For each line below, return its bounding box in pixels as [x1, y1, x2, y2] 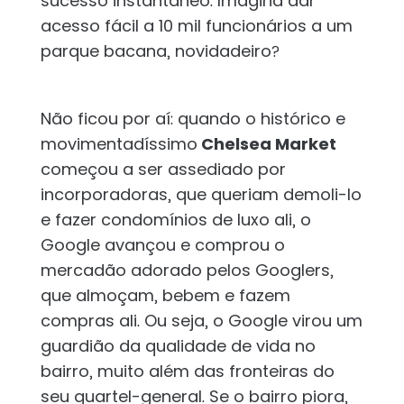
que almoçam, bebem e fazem [40, 284, 290, 308]
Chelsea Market [197, 133, 336, 156]
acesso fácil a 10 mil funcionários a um [40, 14, 353, 38]
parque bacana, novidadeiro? [40, 40, 280, 63]
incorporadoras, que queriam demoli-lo [40, 183, 362, 207]
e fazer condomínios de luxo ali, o [40, 208, 311, 232]
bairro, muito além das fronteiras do [40, 360, 335, 383]
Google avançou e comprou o [40, 234, 285, 257]
